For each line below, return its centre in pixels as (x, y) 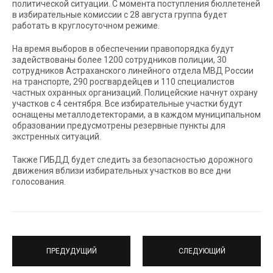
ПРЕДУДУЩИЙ (71, 251)
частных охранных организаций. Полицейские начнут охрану (135, 93)
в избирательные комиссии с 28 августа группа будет (120, 15)
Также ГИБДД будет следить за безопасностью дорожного (133, 160)
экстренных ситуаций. (57, 137)
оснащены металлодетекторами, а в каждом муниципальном (136, 115)
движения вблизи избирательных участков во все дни (122, 171)
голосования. (39, 182)
